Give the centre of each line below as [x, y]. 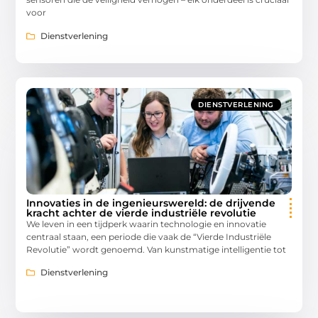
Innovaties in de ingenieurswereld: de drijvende [151, 203]
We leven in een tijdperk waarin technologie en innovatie [147, 224]
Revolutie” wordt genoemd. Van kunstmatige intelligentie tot [157, 249]
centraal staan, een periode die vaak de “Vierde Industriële [149, 236]
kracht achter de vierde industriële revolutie [142, 213]
